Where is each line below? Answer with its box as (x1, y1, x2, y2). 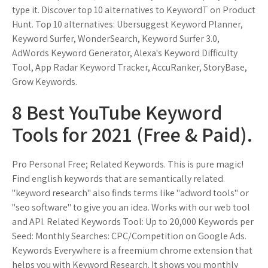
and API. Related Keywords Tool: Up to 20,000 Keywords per (12, 215, 254, 228)
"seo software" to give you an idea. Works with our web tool (12, 201, 250, 214)
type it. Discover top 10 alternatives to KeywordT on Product (12, 4, 255, 16)
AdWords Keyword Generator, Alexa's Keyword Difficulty (12, 47, 237, 59)
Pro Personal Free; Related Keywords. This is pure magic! (12, 158, 243, 170)
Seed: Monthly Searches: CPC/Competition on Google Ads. (12, 230, 246, 242)
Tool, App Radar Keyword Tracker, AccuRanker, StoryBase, (12, 61, 247, 74)
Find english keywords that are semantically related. (12, 172, 225, 185)
